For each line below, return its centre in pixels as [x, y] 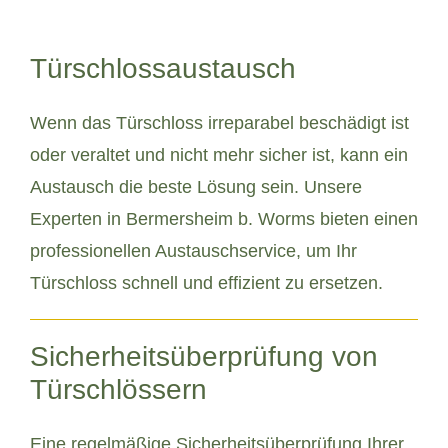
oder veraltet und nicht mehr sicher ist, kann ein [219, 154]
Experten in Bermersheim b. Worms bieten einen [224, 218]
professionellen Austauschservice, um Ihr [193, 250]
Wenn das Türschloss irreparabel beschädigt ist [219, 122]
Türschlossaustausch [163, 68]
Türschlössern [118, 389]
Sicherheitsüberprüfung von [204, 356]
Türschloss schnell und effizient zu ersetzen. [206, 282]
